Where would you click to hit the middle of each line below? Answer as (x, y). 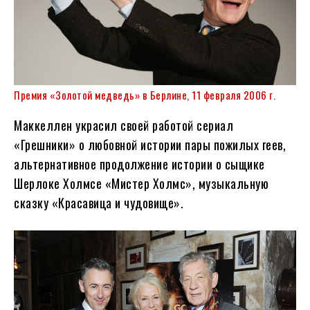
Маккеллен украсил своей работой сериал (124, 125)
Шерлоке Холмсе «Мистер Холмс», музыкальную (141, 183)
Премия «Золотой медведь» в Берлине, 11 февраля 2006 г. (145, 94)
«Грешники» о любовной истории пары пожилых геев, (150, 144)
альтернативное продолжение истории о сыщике (139, 164)
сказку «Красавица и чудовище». (99, 202)
